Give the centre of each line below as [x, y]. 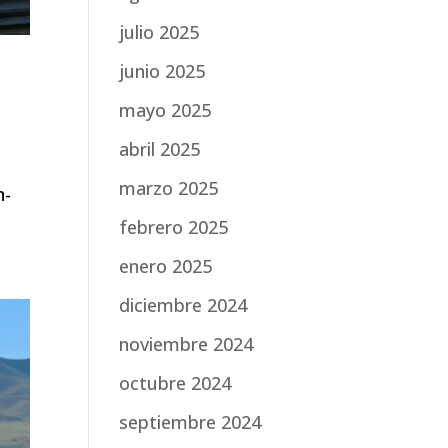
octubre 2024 [175, 382]
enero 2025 [166, 265]
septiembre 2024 [190, 421]
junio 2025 [162, 70]
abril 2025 [160, 148]
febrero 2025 [174, 226]
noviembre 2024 [186, 343]
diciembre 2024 [183, 304]
